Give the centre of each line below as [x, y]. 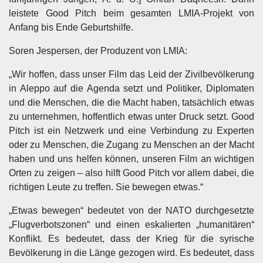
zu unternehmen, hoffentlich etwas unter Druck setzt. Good [131, 117]
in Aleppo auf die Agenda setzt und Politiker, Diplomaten [131, 88]
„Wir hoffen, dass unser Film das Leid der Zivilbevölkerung [131, 74]
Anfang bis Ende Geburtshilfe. [71, 27]
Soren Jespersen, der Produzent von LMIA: [98, 51]
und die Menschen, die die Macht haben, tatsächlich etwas [131, 102]
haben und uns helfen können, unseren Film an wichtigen [131, 159]
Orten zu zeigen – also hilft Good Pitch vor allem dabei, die [131, 173]
